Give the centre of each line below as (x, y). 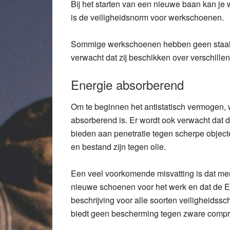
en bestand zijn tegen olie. (118, 147)
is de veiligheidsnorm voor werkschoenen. (147, 17)
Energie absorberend (127, 84)
